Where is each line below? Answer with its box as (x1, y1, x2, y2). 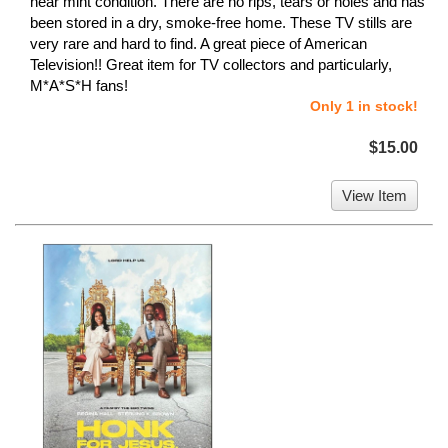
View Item (342, 187, 407, 205)
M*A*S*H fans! (30, 77, 128, 95)
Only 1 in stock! (310, 98, 418, 115)
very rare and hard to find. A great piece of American (30, 35, 367, 53)
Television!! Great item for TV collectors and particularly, (30, 56, 392, 74)
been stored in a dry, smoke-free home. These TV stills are (30, 14, 412, 32)
